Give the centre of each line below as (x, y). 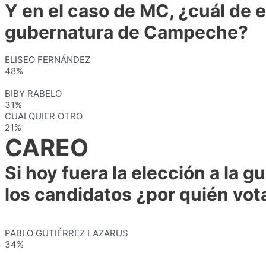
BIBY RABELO (33, 94)
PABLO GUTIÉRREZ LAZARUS (66, 233)
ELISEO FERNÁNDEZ (47, 60)
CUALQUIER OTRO (44, 116)
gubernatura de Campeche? (126, 32)
